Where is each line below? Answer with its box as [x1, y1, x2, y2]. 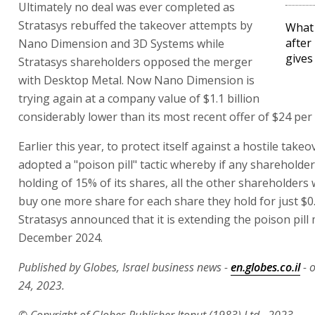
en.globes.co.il [231, 259, 300, 275]
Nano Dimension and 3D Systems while [18, 35, 224, 51]
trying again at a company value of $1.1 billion [18, 90, 259, 106]
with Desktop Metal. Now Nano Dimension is [18, 72, 255, 88]
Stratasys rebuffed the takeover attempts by [18, 17, 252, 33]
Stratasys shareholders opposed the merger [18, 53, 252, 70]
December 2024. [18, 229, 103, 245]
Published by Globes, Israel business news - [18, 259, 231, 275]
